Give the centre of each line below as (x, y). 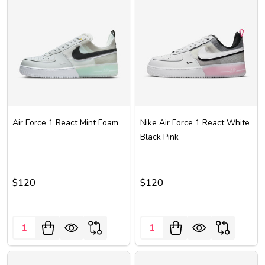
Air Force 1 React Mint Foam (65, 123)
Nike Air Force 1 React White (195, 123)
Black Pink (159, 137)
